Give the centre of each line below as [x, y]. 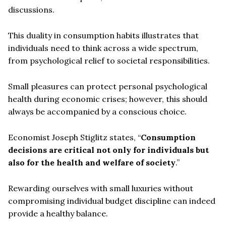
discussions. [31, 9]
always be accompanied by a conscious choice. [97, 111]
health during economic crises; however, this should [108, 99]
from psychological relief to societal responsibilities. [109, 60]
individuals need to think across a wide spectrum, [103, 48]
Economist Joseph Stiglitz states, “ [74, 137]
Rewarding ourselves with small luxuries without [101, 188]
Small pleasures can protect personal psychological [108, 86]
